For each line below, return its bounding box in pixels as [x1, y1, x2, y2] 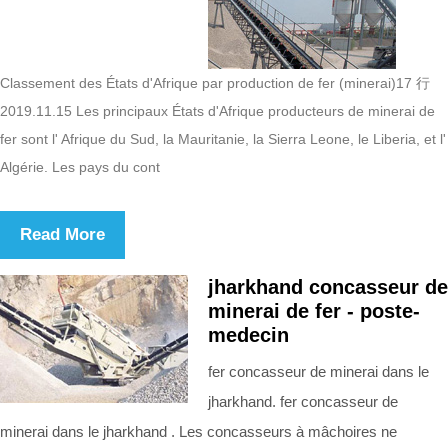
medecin [208, 323, 289, 346]
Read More [20, 224, 105, 244]
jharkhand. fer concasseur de [208, 392, 398, 410]
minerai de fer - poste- [208, 299, 420, 322]
